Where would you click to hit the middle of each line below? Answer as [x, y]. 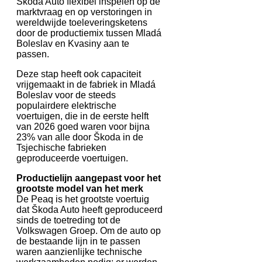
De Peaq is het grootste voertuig [83, 199]
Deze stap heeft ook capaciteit [79, 74]
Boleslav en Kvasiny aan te [73, 43]
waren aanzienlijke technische [79, 251]
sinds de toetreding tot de [68, 220]
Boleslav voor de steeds [66, 95]
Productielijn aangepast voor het [89, 178]
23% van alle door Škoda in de [80, 137]
